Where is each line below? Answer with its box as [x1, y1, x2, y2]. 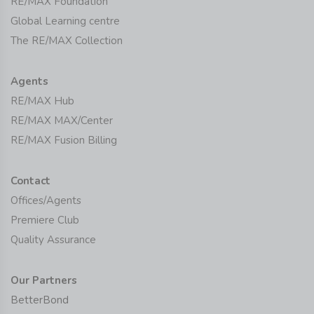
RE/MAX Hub [11, 93, 74, 108]
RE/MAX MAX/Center [11, 113, 113, 128]
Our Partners [11, 273, 77, 287]
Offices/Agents [11, 193, 81, 207]
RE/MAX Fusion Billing [11, 132, 117, 147]
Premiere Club [11, 212, 79, 227]
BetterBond [11, 292, 69, 307]
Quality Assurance [11, 232, 96, 247]
